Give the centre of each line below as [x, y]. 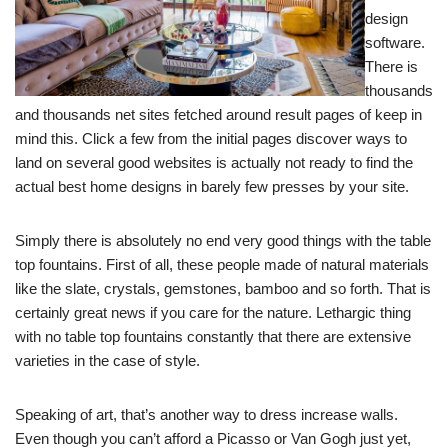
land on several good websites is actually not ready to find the [214, 163]
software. [395, 43]
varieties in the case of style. [107, 361]
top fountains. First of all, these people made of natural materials [222, 265]
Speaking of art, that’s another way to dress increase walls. [206, 415]
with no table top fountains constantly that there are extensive [213, 337]
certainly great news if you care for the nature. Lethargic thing [213, 313]
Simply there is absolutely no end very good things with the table [223, 241]
